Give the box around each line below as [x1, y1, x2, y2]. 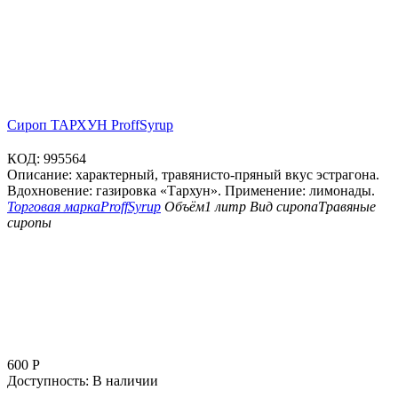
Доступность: [7, 373, 89, 389]
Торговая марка [7, 199, 100, 215]
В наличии [92, 373, 158, 389]
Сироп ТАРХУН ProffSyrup [7, 117, 173, 133]
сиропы [7, 215, 52, 231]
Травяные [318, 199, 376, 215]
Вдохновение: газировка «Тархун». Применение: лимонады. [7, 183, 375, 199]
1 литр [204, 199, 246, 215]
